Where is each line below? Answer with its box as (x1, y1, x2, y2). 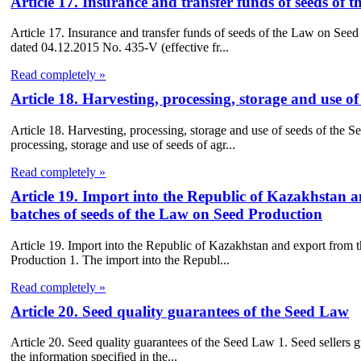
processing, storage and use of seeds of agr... (10, 138, 236, 152)
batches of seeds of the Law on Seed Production (10, 205, 323, 223)
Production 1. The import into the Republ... (10, 252, 230, 267)
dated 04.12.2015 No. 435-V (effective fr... (10, 40, 230, 55)
